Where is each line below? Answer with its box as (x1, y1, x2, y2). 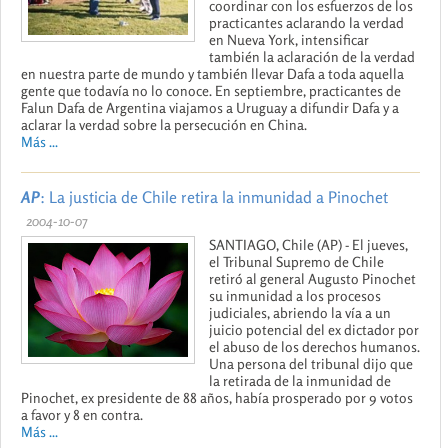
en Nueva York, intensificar (209, 30, 369, 48)
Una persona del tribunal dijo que (209, 354, 413, 372)
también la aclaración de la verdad (209, 47, 415, 65)
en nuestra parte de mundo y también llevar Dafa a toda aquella (21, 64, 404, 82)
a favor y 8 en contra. (21, 405, 143, 423)
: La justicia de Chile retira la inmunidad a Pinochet (40, 186, 388, 207)
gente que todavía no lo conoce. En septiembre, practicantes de (21, 81, 401, 99)
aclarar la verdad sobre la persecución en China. (21, 115, 307, 133)
